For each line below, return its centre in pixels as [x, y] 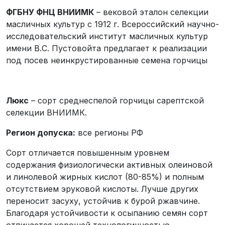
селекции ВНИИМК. [46, 113]
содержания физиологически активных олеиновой [109, 165]
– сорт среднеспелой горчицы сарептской [116, 100]
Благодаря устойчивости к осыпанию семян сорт [107, 213]
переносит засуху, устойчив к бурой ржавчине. [103, 201]
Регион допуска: [41, 133]
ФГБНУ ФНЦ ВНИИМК [50, 12]
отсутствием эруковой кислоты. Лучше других [102, 189]
